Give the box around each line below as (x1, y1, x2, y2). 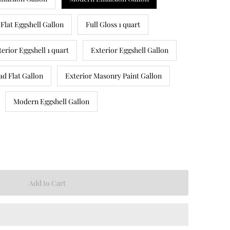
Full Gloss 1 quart (85, 20, 140, 29)
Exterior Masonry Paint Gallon (65, 71, 162, 81)
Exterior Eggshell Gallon (90, 45, 168, 55)
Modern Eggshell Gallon (13, 97, 89, 106)
